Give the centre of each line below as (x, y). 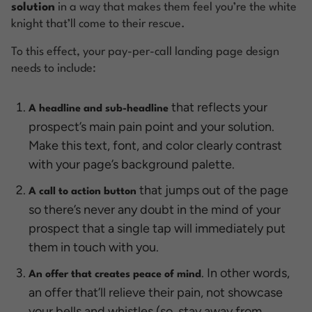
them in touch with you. (94, 247)
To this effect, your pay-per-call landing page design (145, 52)
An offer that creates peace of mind (115, 274)
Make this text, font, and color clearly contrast (155, 145)
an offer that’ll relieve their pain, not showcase (156, 292)
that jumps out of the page (212, 190)
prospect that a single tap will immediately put (157, 228)
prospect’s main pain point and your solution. (151, 126)
